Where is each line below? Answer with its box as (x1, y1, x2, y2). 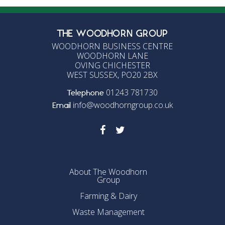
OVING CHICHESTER (74, 60, 150, 71)
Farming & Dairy (79, 190, 137, 202)
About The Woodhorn (69, 166, 148, 178)
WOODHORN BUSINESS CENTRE (52, 41, 173, 52)
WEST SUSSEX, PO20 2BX (67, 69, 158, 80)
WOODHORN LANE (76, 50, 148, 61)
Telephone (67, 88, 104, 103)
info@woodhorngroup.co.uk (70, 99, 173, 110)
